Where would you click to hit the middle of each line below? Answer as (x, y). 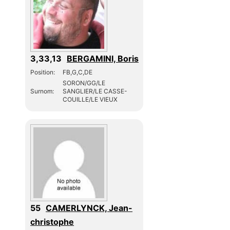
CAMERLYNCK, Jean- (89, 208)
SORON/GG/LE (84, 83)
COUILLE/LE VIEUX (90, 99)
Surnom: (42, 91)
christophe (52, 222)
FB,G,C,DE (78, 72)
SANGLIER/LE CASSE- (95, 91)
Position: (43, 72)
